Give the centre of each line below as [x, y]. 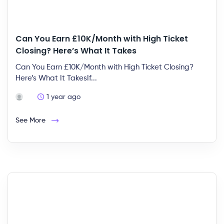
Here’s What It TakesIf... [56, 78]
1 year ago [63, 97]
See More [33, 120]
